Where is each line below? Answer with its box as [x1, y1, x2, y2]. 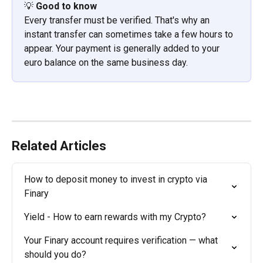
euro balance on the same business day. [24, 57, 188, 69]
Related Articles [12, 138, 106, 153]
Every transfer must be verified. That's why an [24, 15, 212, 26]
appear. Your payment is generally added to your [24, 43, 222, 55]
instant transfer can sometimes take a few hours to [24, 29, 235, 41]
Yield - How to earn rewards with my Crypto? [24, 211, 206, 222]
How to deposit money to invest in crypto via [24, 173, 210, 185]
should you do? [24, 248, 86, 260]
